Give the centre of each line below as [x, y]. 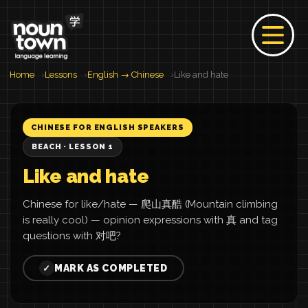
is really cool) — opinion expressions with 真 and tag [150, 220]
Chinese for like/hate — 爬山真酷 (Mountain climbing [150, 204]
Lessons [61, 75]
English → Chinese [125, 75]
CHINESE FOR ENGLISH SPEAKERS [108, 128]
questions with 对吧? [72, 236]
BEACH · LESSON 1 [73, 147]
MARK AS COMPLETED [111, 268]
